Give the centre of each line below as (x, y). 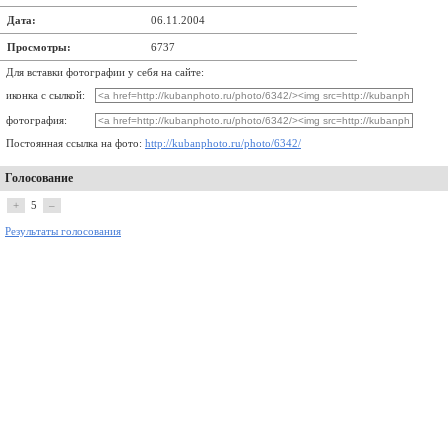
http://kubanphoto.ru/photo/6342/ (223, 143)
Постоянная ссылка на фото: (75, 143)
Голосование (39, 178)
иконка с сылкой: (45, 95)
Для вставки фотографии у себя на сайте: (105, 72)
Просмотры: (39, 47)
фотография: (36, 120)
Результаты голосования (63, 231)
